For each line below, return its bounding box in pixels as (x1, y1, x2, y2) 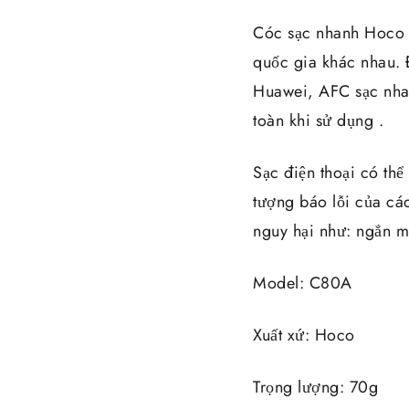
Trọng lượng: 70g (253, 374, 378, 399)
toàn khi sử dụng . (253, 108, 383, 132)
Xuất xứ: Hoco (253, 322, 355, 347)
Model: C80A (253, 270, 352, 295)
